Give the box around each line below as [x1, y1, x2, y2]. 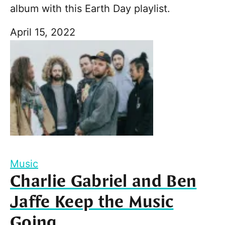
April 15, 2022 [10, 26, 75, 39]
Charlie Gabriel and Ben [10, 171, 197, 193]
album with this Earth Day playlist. [10, 3, 170, 15]
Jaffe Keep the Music [10, 191, 174, 214]
